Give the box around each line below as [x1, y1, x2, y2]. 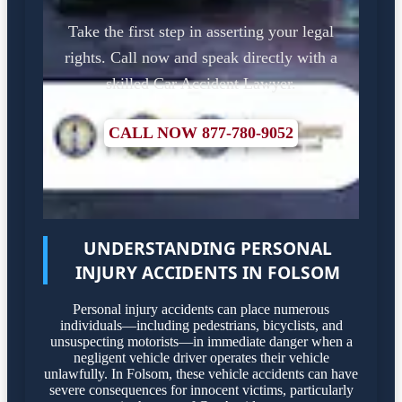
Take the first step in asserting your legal [68, 22, 334, 40]
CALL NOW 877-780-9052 [109, 123, 293, 142]
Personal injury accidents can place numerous [73, 301, 329, 318]
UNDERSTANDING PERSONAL [83, 235, 332, 260]
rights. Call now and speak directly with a [65, 48, 337, 66]
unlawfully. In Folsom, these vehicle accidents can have [44, 366, 358, 382]
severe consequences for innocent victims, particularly [48, 382, 354, 398]
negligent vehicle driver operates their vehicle [73, 350, 329, 366]
